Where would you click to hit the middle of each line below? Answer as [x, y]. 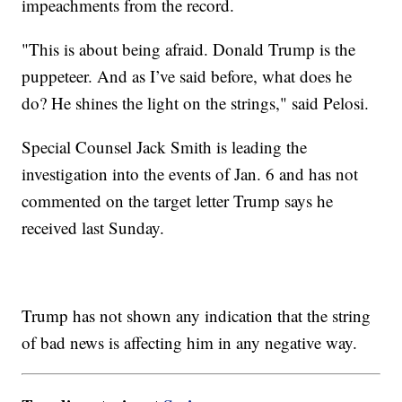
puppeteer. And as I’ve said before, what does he [187, 75]
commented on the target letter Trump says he [178, 200]
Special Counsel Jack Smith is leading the [165, 146]
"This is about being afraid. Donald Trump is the [189, 48]
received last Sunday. [93, 227]
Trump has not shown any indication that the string [197, 315]
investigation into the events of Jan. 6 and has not [190, 173]
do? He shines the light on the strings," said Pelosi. [198, 102]
